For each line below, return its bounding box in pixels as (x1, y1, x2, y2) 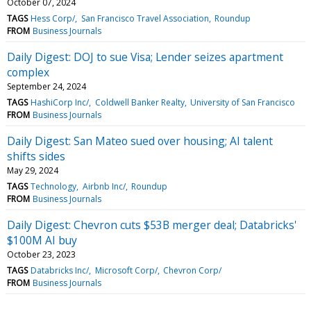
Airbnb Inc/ (82, 180, 126, 192)
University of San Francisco (190, 96, 295, 108)
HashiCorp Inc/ (31, 96, 90, 108)
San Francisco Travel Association (81, 12, 209, 24)
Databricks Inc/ (31, 264, 90, 276)
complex (7, 64, 49, 80)
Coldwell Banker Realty (94, 96, 185, 108)
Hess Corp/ (31, 12, 76, 24)
